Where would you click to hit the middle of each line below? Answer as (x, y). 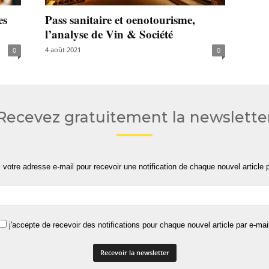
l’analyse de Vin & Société (109, 34)
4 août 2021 (63, 50)
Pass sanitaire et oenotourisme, (120, 20)
